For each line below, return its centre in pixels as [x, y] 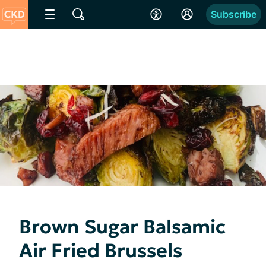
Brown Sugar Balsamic [122, 227]
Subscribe [234, 14]
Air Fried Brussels [101, 250]
